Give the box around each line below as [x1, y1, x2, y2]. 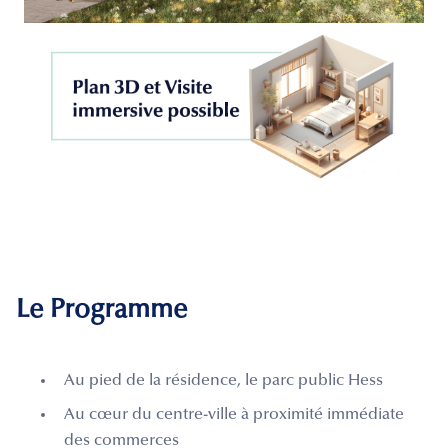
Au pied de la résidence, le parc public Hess [64, 372, 383, 389]
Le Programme [16, 297, 187, 324]
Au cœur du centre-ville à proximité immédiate [64, 406, 404, 423]
